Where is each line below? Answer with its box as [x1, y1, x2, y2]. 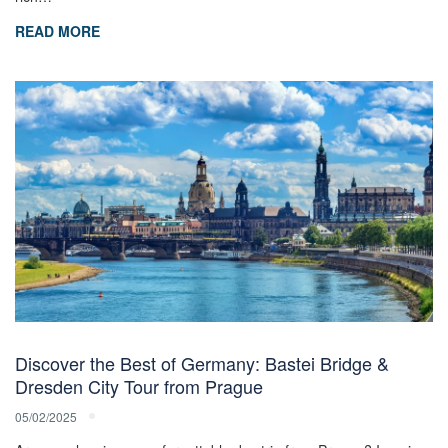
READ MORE [15, 21, 100, 42]
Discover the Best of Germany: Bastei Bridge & [15, 349, 389, 376]
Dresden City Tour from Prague [15, 372, 263, 399]
